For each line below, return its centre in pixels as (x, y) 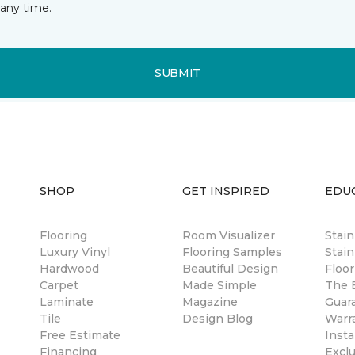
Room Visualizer (229, 235)
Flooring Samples (232, 252)
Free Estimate (80, 335)
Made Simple (219, 285)
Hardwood (69, 269)
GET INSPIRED (226, 191)
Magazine (210, 302)
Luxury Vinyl (75, 252)
